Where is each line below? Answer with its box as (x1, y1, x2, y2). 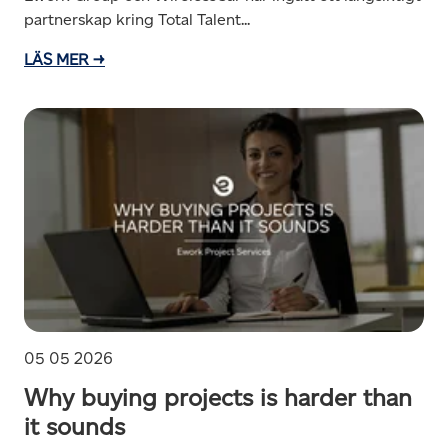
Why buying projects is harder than (24, 382, 412, 412)
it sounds (24, 411, 125, 441)
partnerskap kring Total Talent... (24, 9, 250, 29)
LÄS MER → (24, 49, 105, 69)
